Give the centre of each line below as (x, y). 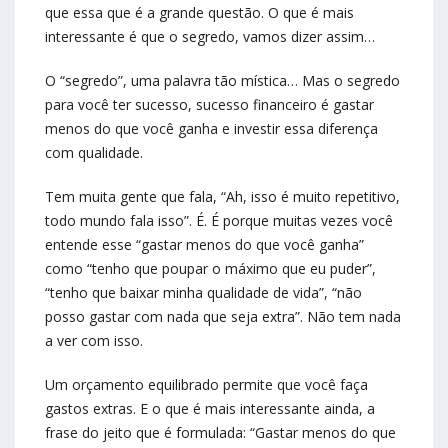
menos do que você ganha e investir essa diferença (211, 129)
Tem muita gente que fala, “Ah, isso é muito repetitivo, (222, 197)
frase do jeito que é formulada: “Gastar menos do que (220, 433)
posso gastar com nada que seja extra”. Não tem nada (223, 317)
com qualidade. (94, 153)
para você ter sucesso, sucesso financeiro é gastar (209, 105)
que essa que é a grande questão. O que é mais (199, 13)
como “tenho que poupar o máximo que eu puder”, (210, 269)
